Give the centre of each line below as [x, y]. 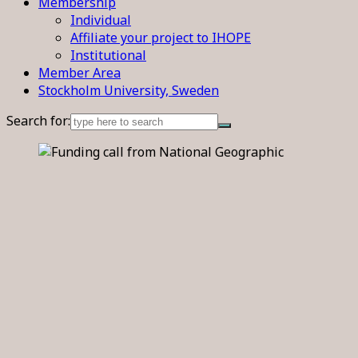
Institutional [108, 55]
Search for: [38, 121]
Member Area [80, 73]
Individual [101, 20]
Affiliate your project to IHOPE [161, 38]
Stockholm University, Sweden [129, 90]
